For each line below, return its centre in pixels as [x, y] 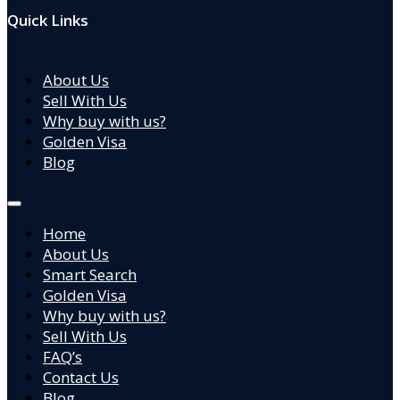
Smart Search [90, 274]
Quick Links [48, 20]
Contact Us [81, 377]
